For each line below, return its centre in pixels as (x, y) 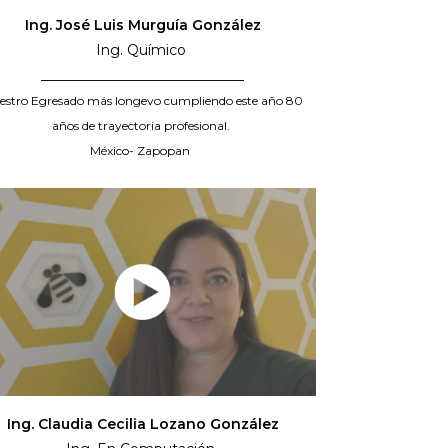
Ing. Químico (142, 50)
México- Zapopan (142, 151)
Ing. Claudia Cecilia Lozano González (142, 424)
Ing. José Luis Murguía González (142, 25)
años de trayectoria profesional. (143, 126)
